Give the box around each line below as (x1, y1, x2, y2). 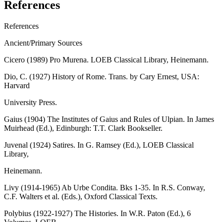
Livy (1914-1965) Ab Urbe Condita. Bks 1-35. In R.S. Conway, (4, 183, 205, 192)
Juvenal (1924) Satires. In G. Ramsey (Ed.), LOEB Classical (4, 141, 194, 150)
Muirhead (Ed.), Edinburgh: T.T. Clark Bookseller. (4, 124, 163, 133)
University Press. (4, 98, 57, 107)
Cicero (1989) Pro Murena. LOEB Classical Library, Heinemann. (4, 55, 209, 64)
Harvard (4, 81, 30, 90)
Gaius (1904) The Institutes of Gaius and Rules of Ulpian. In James (4, 115, 214, 124)
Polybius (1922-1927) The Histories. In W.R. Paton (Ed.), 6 (4, 209, 191, 218)
